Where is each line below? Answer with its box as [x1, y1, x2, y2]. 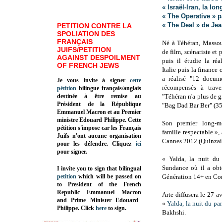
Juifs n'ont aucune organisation [57, 132, 141, 139]
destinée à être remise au [57, 92, 141, 100]
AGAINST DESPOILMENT [57, 53, 140, 61]
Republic [57, 188, 87, 196]
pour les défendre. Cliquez [57, 140, 132, 147]
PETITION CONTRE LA [57, 21, 131, 30]
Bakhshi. [162, 209, 186, 217]
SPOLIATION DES [57, 29, 115, 38]
